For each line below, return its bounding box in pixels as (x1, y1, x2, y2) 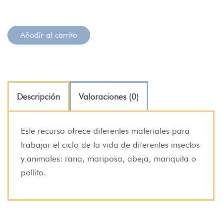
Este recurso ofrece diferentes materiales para (21, 125, 190, 136)
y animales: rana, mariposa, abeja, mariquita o (21, 153, 196, 164)
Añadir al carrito (20, 30, 77, 40)
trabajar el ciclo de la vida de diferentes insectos (21, 139, 200, 150)
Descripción (17, 91, 60, 102)
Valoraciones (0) (79, 91, 139, 102)
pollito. (21, 167, 46, 177)
